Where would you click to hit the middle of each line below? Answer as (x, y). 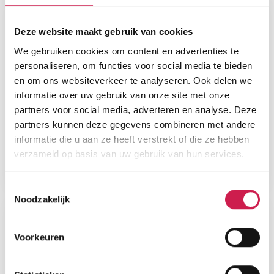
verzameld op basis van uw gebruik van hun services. (129, 154)
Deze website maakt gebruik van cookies (104, 32)
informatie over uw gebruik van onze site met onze (122, 95)
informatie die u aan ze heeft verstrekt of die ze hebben (131, 139)
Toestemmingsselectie (50, 187)
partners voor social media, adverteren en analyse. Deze (135, 109)
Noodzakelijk (42, 199)
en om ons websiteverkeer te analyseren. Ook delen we (133, 80)
